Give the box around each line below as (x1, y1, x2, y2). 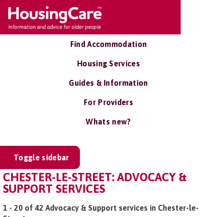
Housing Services (77, 59, 140, 68)
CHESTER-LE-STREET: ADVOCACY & (3, 170, 186, 184)
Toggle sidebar (14, 153, 69, 162)
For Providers (83, 98, 134, 107)
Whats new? (86, 117, 131, 126)
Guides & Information (69, 78, 148, 87)
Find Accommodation (70, 40, 147, 48)
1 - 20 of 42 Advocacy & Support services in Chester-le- (3, 203, 199, 212)
